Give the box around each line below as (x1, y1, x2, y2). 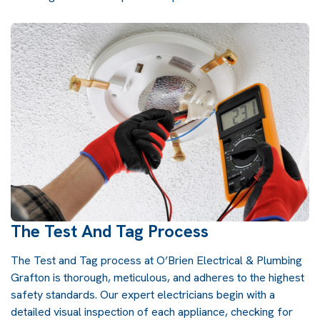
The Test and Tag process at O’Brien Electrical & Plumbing (11, 252, 302, 268)
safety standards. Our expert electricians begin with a (11, 286, 275, 302)
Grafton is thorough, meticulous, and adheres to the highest (11, 269, 304, 285)
